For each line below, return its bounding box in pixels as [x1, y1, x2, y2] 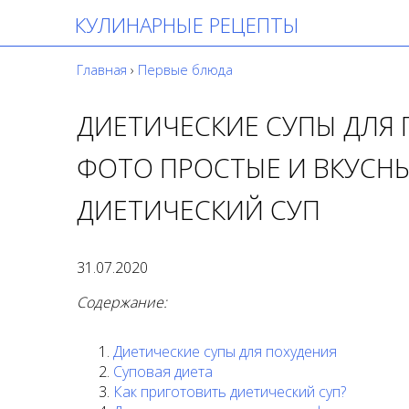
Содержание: [77, 291, 167, 312]
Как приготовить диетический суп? [113, 381, 346, 402]
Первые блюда [138, 61, 233, 79]
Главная [77, 61, 127, 79]
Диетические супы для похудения [113, 341, 337, 362]
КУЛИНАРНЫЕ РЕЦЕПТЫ [75, 11, 299, 39]
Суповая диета [113, 361, 213, 382]
